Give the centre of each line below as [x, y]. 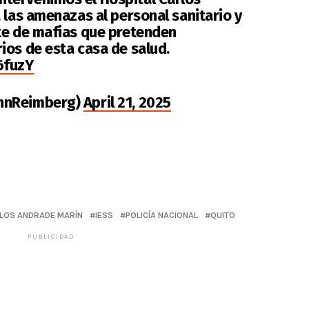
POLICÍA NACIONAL [162, 215]
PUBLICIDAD [51, 236]
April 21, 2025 [127, 102]
